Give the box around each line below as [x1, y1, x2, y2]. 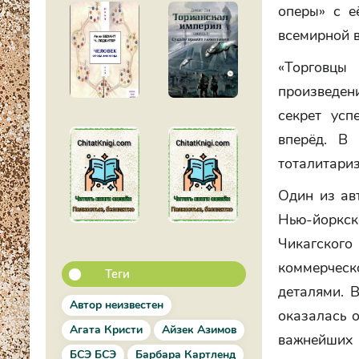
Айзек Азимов [162, 322, 236, 337]
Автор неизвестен [70, 297, 163, 313]
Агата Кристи [70, 322, 143, 337]
